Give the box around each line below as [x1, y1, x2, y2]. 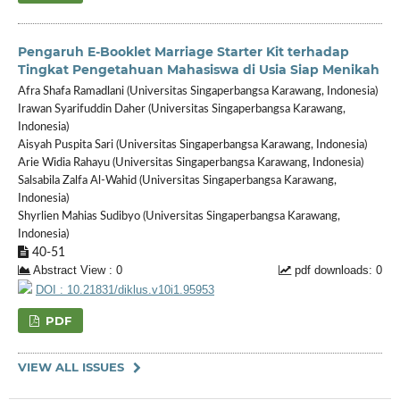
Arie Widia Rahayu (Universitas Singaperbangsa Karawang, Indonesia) [17, 156, 363, 169]
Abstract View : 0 [29, 263, 122, 277]
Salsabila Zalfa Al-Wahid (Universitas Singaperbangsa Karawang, [17, 174, 337, 187]
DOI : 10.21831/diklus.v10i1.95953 [35, 283, 214, 296]
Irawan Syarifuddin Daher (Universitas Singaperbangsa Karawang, [17, 103, 346, 115]
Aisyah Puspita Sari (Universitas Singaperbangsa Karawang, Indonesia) [17, 138, 367, 151]
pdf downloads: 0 [291, 263, 383, 277]
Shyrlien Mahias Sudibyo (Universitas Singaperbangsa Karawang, [17, 210, 340, 222]
